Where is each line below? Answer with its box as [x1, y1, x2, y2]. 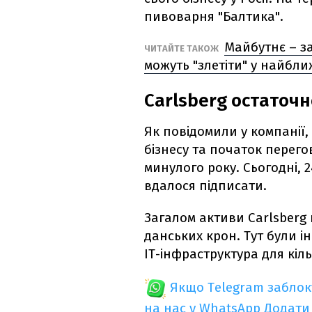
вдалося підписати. [144, 178, 267, 194]
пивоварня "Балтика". [144, 8, 283, 25]
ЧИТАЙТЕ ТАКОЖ [144, 43, 221, 54]
